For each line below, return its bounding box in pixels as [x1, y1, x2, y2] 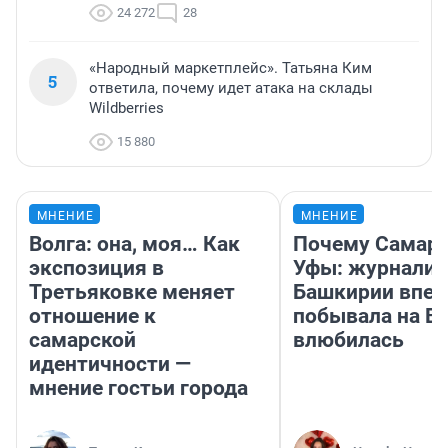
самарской [29, 328, 136, 353]
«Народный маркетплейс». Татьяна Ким [89, 59, 372, 78]
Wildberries [89, 99, 164, 118]
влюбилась [293, 328, 404, 353]
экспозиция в [29, 256, 164, 281]
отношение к [29, 304, 156, 329]
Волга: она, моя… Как [29, 232, 240, 257]
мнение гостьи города [29, 376, 248, 401]
